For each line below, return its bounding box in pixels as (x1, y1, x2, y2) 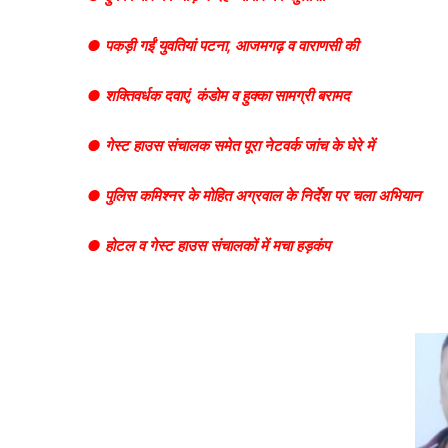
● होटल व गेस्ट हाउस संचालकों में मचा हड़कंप (87, 236, 330, 256)
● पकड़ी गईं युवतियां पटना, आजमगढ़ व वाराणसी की (87, 36, 358, 56)
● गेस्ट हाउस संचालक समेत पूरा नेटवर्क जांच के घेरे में (87, 136, 374, 156)
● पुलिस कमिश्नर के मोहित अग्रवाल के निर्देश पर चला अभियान (87, 186, 421, 206)
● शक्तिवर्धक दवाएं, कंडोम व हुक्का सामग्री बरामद (87, 86, 350, 106)
